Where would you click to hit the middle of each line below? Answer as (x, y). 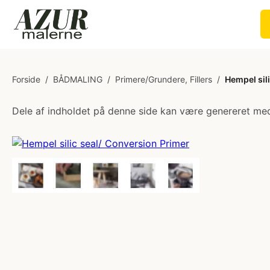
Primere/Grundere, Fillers (164, 79)
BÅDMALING (78, 79)
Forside (26, 79)
